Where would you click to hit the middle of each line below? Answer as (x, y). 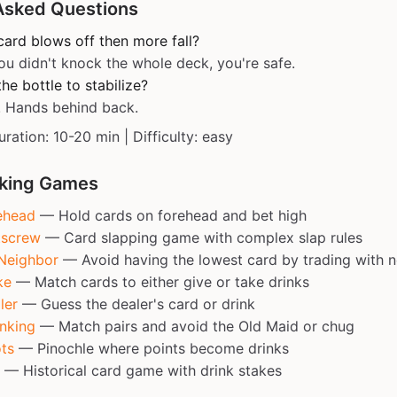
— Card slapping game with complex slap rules (202, 237)
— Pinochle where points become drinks (152, 348)
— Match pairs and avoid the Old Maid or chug (195, 326)
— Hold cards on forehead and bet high (171, 215)
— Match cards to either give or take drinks (160, 282)
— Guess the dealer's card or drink (136, 304)
